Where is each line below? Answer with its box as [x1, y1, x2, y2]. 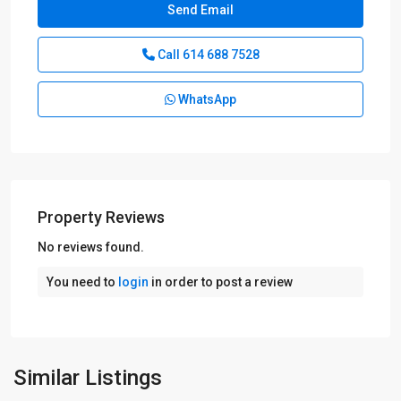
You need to [47, 274, 118, 289]
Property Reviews [38, 207, 165, 226]
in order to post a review [149, 274, 293, 289]
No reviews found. [38, 239, 144, 254]
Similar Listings [13, 364, 162, 390]
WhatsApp [175, 91, 236, 107]
